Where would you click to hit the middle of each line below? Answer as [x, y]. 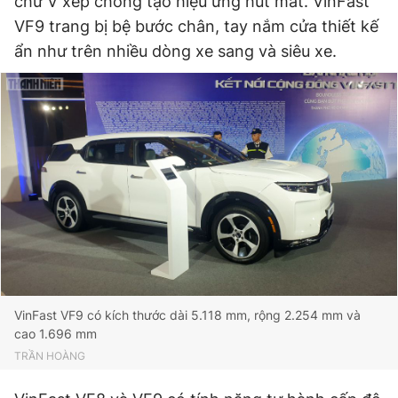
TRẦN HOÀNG [50, 356]
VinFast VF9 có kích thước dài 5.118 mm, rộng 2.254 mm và [187, 315]
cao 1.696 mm [56, 334]
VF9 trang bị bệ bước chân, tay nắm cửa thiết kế [196, 26]
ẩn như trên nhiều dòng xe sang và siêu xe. [175, 51]
